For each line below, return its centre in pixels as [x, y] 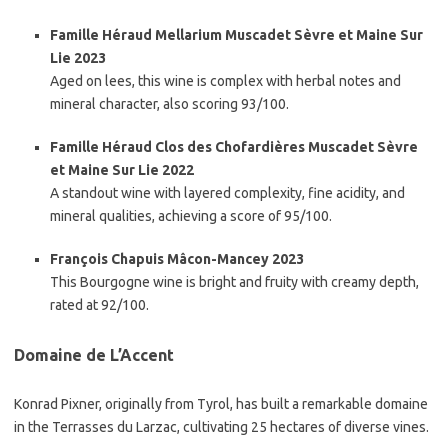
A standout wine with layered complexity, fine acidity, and [227, 193]
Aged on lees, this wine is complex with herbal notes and [225, 81]
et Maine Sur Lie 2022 [122, 170]
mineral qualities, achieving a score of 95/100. [191, 216]
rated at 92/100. [99, 305]
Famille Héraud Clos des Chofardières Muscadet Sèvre [234, 147]
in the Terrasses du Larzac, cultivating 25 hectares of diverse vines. [221, 427]
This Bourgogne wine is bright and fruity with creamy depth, [234, 282]
